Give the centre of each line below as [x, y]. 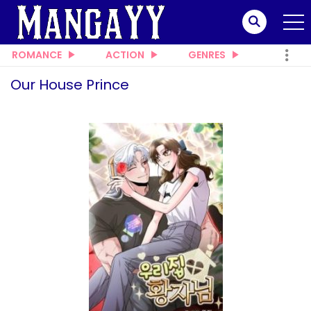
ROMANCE [37, 54]
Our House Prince [70, 84]
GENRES [207, 54]
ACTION [125, 54]
